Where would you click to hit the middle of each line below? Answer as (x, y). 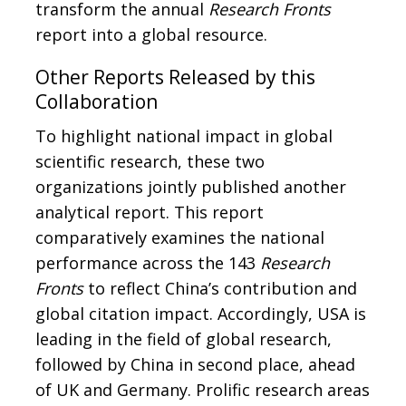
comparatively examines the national (180, 238)
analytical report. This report (150, 213)
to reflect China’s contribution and (220, 289)
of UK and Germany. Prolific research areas (203, 390)
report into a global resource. (151, 35)
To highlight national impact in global (184, 136)
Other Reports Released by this (175, 77)
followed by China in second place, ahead (195, 365)
